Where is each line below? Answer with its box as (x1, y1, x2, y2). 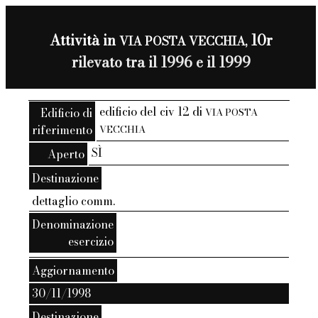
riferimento (32, 121, 93, 139)
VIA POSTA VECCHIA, (119, 31, 247, 50)
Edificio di (40, 104, 93, 122)
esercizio (68, 233, 114, 251)
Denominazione (32, 216, 114, 234)
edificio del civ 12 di (99, 103, 206, 121)
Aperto (47, 146, 84, 163)
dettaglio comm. (32, 192, 116, 210)
